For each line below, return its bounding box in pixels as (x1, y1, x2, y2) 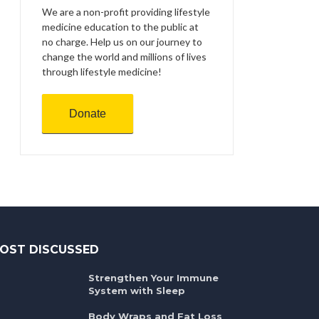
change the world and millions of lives (42, 50, 206, 63)
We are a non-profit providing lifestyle (42, 5, 210, 18)
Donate (69, 107, 106, 120)
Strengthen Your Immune (88, 271, 219, 283)
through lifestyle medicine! (42, 65, 162, 78)
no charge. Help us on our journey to (42, 35, 202, 48)
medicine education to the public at (42, 20, 199, 33)
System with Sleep (88, 284, 186, 296)
